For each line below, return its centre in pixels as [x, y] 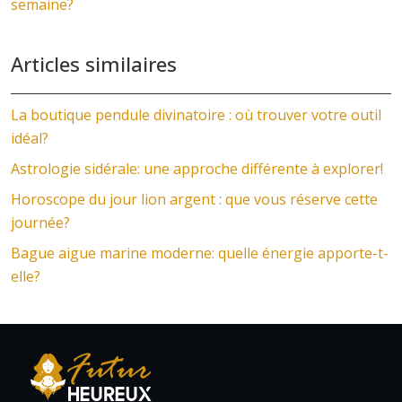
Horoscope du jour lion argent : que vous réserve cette [194, 199]
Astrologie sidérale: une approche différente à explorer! [197, 169]
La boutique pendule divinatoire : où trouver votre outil [196, 115]
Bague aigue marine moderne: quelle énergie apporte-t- [200, 253]
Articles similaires [94, 64]
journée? [40, 223]
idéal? [30, 138]
